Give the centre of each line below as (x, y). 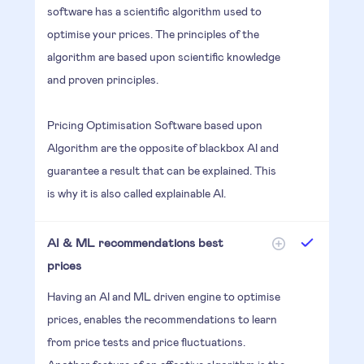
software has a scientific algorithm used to (154, 11)
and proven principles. (102, 79)
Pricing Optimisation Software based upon (154, 124)
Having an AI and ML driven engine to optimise (163, 296)
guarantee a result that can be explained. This (161, 170)
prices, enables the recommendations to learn (162, 318)
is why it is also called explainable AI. (136, 193)
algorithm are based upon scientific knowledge (163, 56)
